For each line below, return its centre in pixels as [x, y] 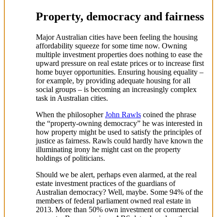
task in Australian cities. [72, 98]
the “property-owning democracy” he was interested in [119, 123]
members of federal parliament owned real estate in [113, 201]
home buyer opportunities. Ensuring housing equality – [120, 72]
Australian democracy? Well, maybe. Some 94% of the [119, 192]
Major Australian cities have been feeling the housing [117, 37]
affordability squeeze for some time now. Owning [111, 46]
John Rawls [123, 114]
